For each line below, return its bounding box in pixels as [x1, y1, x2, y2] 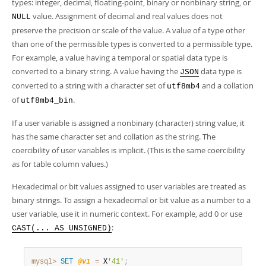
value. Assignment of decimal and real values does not [31, 11, 223, 21]
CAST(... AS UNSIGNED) [12, 224, 112, 233]
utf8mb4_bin [21, 96, 73, 105]
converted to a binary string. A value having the [12, 66, 180, 77]
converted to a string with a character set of [12, 80, 167, 91]
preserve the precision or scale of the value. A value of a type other [12, 25, 245, 36]
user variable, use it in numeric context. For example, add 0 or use [12, 208, 242, 219]
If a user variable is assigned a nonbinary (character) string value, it [12, 118, 245, 128]
